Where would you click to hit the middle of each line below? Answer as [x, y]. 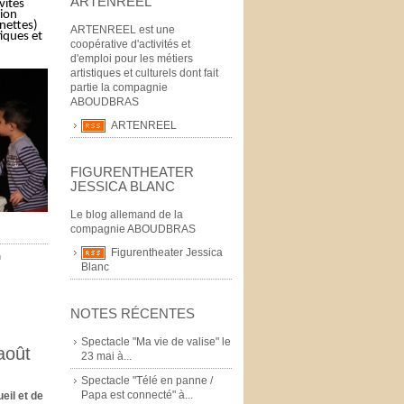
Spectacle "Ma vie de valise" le [156, 341]
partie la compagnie [119, 87]
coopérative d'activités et [130, 44]
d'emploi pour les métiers [132, 58]
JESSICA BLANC [123, 186]
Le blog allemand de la [127, 214]
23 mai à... [106, 356]
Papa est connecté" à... [137, 395]
